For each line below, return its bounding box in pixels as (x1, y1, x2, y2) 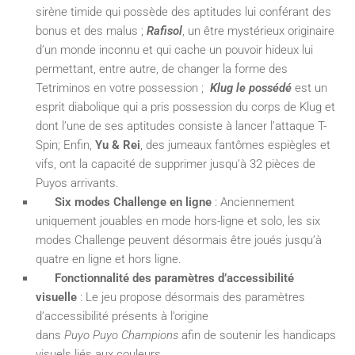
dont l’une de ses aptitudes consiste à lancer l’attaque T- (36, 118, 326, 133)
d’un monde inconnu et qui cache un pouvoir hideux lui (36, 42, 313, 57)
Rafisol (147, 23, 182, 38)
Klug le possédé (210, 80, 292, 95)
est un (295, 80, 327, 95)
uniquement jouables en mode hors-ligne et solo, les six (36, 213, 320, 228)
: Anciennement (212, 194, 295, 209)
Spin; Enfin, (36, 137, 95, 152)
